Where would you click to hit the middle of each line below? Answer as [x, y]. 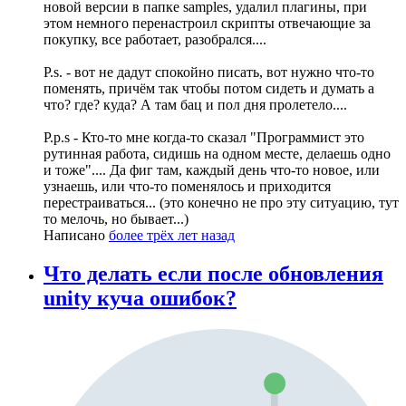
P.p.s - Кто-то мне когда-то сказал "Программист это [204, 138]
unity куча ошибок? [140, 299]
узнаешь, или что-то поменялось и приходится [187, 187]
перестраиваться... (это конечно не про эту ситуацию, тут [221, 203]
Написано [76, 236]
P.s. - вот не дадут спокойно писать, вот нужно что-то [209, 72]
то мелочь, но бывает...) [116, 219]
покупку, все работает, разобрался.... [155, 40]
